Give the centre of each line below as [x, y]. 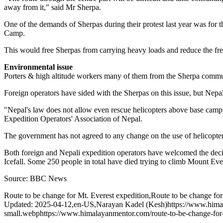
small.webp [22, 213]
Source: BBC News [35, 178]
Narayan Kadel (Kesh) [132, 204]
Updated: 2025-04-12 [38, 204]
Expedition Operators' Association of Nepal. [73, 118]
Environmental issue [38, 67]
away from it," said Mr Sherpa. [53, 7]
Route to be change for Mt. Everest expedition [76, 195]
